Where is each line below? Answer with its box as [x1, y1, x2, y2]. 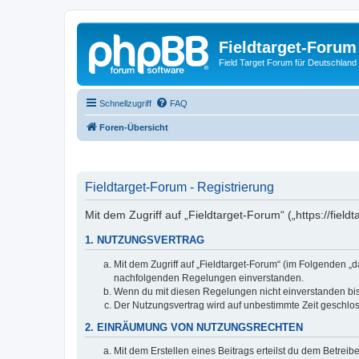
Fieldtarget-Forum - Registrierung [85, 180, 274, 194]
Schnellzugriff [99, 98, 151, 108]
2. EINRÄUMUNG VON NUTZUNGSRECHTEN [85, 321, 303, 333]
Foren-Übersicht [99, 122, 168, 132]
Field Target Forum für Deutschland [219, 58, 357, 67]
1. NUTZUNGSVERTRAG [85, 235, 204, 247]
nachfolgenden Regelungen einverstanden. [114, 272, 304, 284]
